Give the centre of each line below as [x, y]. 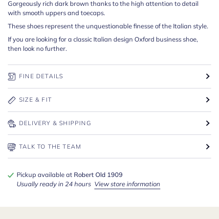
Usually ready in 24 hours [55, 184]
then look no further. [38, 48]
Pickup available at [45, 174]
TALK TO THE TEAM [50, 146]
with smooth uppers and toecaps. [56, 12]
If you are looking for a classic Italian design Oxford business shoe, [103, 39]
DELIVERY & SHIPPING [55, 123]
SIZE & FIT [35, 100]
